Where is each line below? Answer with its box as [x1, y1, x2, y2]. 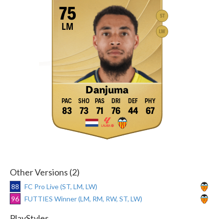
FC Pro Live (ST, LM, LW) [24, 182, 97, 191]
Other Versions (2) [10, 166, 80, 177]
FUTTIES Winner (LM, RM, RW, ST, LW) [24, 194, 142, 203]
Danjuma [85, 85, 129, 96]
